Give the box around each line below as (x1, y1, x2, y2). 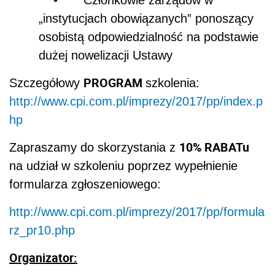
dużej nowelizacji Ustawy (39, 48, 172, 62)
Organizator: (9, 249, 77, 266)
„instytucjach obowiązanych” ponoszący (39, 11, 254, 25)
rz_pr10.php (9, 223, 75, 237)
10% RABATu (179, 138, 249, 155)
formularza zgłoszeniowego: (9, 177, 161, 191)
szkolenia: (145, 76, 199, 90)
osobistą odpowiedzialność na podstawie (39, 29, 258, 44)
